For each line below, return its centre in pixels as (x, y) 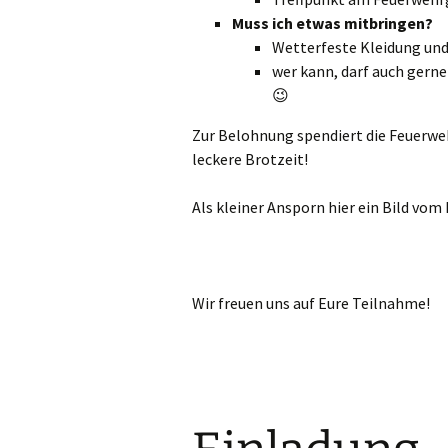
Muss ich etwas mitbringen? (332, 22)
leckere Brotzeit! (250, 158)
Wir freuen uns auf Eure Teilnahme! (311, 302)
